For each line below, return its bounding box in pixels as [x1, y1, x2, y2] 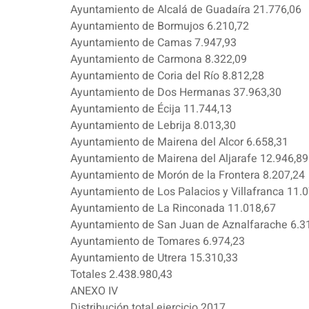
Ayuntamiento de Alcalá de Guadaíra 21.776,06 [70, 1, 301, 19]
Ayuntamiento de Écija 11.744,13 [70, 101, 232, 118]
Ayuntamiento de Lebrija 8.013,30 [70, 117, 236, 134]
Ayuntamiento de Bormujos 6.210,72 [70, 18, 249, 35]
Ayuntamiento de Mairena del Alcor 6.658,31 [70, 134, 288, 151]
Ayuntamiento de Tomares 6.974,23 [70, 233, 245, 250]
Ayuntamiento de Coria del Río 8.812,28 [70, 68, 264, 85]
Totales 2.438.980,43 [70, 266, 172, 283]
